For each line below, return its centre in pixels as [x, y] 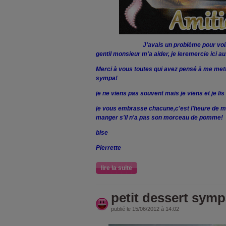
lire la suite [117, 168]
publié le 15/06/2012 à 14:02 [145, 209]
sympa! [107, 78]
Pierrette [108, 148]
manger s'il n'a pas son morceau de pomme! [159, 117]
